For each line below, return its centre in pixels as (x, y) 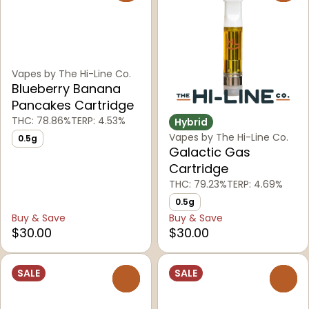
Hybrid (191, 122)
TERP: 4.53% (98, 121)
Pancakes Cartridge (73, 106)
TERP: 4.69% (255, 185)
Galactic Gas (210, 152)
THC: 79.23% (198, 185)
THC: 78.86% (41, 121)
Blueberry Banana (66, 89)
